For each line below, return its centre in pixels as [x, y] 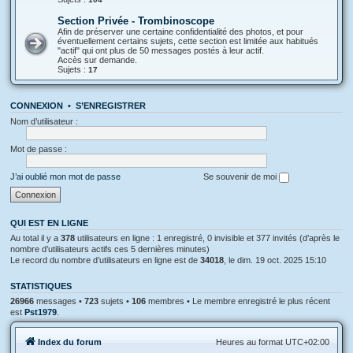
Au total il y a [35, 238]
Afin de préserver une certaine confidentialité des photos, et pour [180, 32]
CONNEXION [37, 106]
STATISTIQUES [41, 286]
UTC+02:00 [307, 342]
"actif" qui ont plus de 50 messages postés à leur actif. [161, 50]
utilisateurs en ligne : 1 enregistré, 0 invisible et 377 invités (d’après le [207, 238]
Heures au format [251, 342]
